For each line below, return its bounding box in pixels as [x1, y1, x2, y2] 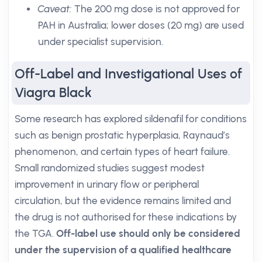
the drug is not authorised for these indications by [15, 211, 237, 223]
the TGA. [15, 227, 56, 239]
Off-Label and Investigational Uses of [15, 65, 242, 82]
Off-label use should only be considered [56, 227, 240, 239]
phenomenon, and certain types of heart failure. [15, 146, 230, 157]
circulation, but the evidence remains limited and [15, 195, 231, 206]
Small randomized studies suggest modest [15, 162, 205, 174]
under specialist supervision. [38, 36, 163, 47]
